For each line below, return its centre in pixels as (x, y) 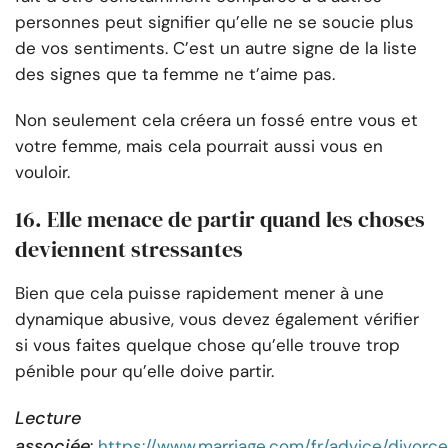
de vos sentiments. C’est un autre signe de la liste (216, 48)
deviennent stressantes (129, 249)
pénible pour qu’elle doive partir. (144, 371)
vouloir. (42, 172)
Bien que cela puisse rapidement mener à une (199, 293)
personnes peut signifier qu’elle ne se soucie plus (214, 22)
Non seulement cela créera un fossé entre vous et (216, 120)
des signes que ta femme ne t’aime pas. (175, 74)
